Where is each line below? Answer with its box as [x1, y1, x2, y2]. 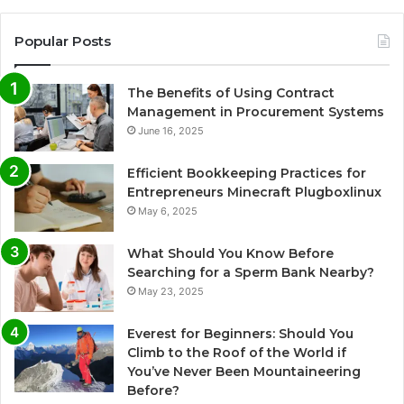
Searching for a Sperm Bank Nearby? [127, 263, 374, 280]
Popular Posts [14, 32, 111, 50]
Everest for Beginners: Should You [127, 325, 353, 342]
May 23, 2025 [138, 284, 204, 298]
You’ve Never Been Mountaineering [127, 363, 361, 380]
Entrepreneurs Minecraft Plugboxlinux [127, 183, 381, 200]
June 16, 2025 [138, 124, 204, 137]
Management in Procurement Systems [127, 103, 384, 120]
